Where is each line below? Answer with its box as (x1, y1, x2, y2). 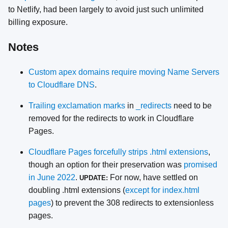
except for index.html (125, 185, 199, 194)
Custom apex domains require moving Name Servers (28, 67, 219, 76)
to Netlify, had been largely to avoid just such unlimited (8, 5, 204, 14)
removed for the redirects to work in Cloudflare (28, 113, 194, 123)
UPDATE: (79, 174, 108, 182)
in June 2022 (28, 173, 75, 182)
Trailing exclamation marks (28, 101, 125, 110)
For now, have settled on (108, 173, 198, 182)
